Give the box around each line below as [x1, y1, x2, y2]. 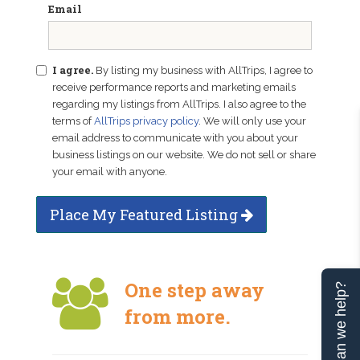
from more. [124, 304, 231, 329]
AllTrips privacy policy [94, 115, 198, 127]
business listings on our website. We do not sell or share [52, 149, 316, 161]
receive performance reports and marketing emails [52, 81, 296, 93]
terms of [52, 115, 94, 127]
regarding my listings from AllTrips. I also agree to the [52, 98, 306, 110]
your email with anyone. [52, 166, 167, 178]
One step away [124, 277, 264, 303]
